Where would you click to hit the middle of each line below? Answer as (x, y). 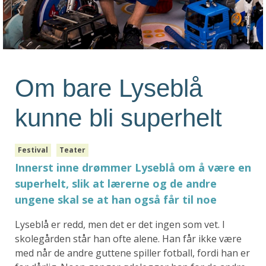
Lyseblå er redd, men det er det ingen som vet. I (120, 225)
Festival (33, 150)
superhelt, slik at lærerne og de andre (116, 184)
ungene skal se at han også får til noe (116, 200)
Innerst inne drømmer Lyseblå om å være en (133, 168)
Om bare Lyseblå (109, 88)
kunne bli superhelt (118, 118)
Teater (72, 150)
